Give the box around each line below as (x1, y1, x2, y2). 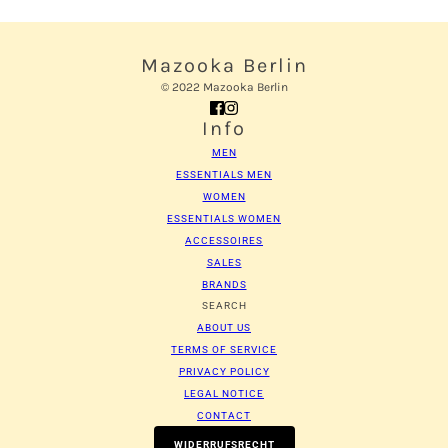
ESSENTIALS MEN (176, 169, 272, 181)
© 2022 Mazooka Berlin (160, 80, 288, 95)
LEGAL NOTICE (184, 388, 264, 400)
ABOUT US (197, 322, 251, 334)
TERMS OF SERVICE (171, 344, 277, 356)
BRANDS (201, 279, 247, 291)
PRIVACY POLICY (178, 366, 270, 378)
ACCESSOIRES (185, 235, 263, 247)
